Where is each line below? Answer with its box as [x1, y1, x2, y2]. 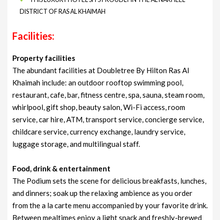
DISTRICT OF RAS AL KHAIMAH [20, 7, 106, 15]
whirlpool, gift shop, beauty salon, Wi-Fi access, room [12, 102, 185, 111]
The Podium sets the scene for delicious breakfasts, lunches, [12, 176, 206, 185]
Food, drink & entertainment [12, 164, 110, 173]
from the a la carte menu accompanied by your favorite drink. [12, 200, 208, 210]
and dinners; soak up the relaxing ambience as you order [12, 188, 192, 197]
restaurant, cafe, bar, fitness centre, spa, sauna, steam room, [12, 90, 204, 99]
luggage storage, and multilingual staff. [12, 139, 140, 148]
